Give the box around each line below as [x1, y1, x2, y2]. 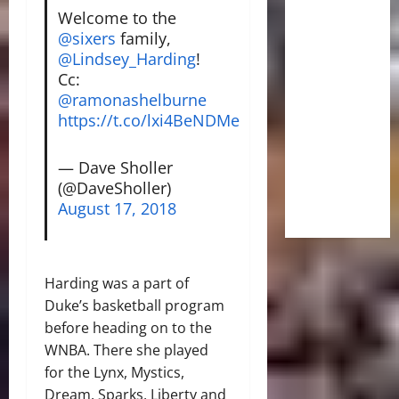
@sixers [57, 27, 116, 49]
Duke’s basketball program [45, 295, 224, 315]
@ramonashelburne [57, 88, 207, 110]
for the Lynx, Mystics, [45, 362, 184, 382]
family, [115, 27, 171, 49]
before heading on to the [45, 317, 212, 338]
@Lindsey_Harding [57, 47, 196, 69]
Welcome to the [57, 6, 176, 28]
